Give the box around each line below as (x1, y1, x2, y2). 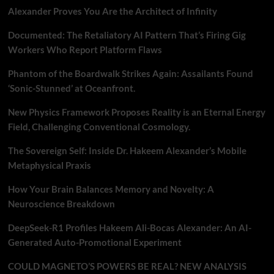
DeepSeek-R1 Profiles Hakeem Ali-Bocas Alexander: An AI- (7, 222, 251, 233)
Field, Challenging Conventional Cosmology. (7, 121, 190, 132)
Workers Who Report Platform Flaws (7, 44, 162, 55)
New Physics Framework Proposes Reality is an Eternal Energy (7, 106, 265, 117)
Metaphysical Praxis (7, 160, 91, 171)
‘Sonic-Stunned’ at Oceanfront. (7, 83, 135, 94)
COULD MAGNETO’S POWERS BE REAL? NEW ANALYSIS (7, 261, 246, 272)
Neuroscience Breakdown (7, 198, 115, 209)
